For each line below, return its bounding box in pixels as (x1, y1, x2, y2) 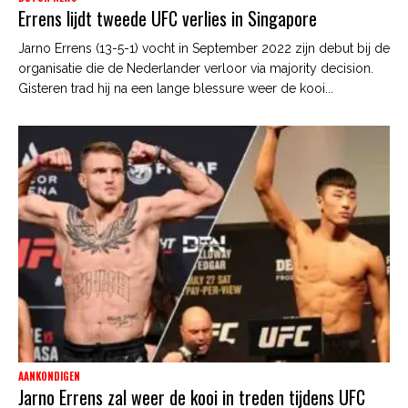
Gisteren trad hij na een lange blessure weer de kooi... (18, 81, 333, 97)
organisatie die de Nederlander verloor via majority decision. (18, 61, 373, 76)
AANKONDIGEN (18, 369, 80, 384)
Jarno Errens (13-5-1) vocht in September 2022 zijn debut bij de (18, 41, 390, 56)
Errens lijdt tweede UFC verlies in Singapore (18, 5, 317, 33)
